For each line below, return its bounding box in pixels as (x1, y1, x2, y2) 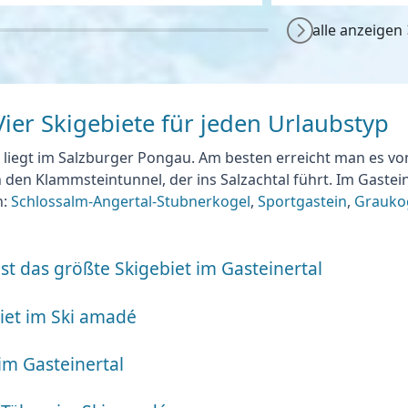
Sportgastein (258, 190, 348, 211)
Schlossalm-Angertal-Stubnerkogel (11, 190, 251, 211)
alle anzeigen (311, 20, 403, 41)
